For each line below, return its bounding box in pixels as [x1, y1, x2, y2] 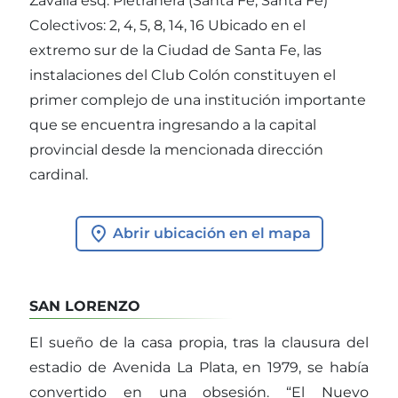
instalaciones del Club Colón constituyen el [29, 66, 336, 84]
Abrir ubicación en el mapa [108, 224, 311, 242]
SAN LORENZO [29, 298, 140, 315]
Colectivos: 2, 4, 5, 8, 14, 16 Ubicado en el [29, 16, 306, 34]
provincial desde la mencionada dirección [29, 140, 323, 158]
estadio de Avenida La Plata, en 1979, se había [29, 359, 369, 377]
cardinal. [29, 165, 88, 183]
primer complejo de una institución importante [29, 91, 366, 108]
